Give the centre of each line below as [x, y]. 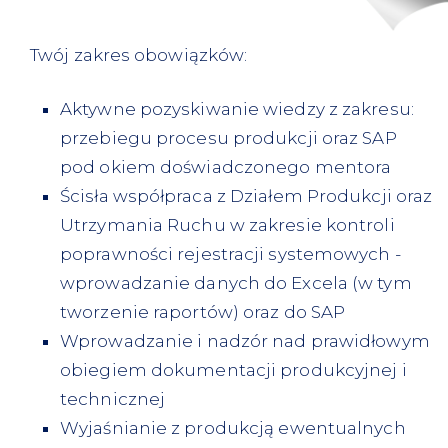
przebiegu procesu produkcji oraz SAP [228, 138]
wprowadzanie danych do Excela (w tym [236, 283]
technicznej [113, 399]
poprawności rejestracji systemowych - [230, 254]
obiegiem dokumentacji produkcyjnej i [233, 370]
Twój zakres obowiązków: [139, 55]
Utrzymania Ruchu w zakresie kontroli [227, 225]
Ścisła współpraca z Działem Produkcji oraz [246, 196]
